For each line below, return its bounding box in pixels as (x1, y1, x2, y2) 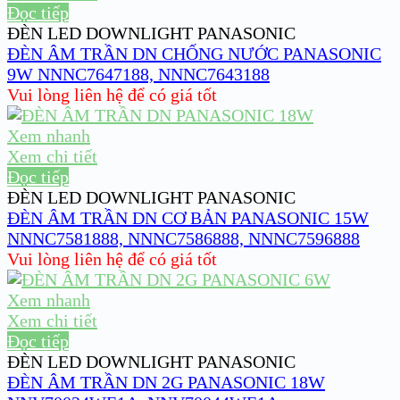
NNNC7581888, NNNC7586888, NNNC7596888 (7, 229, 360, 249)
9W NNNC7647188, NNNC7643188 (7, 64, 270, 85)
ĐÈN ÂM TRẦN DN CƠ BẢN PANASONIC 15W (7, 208, 369, 229)
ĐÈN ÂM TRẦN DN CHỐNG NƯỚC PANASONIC (7, 44, 381, 64)
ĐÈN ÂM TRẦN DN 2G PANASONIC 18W (7, 372, 325, 393)
